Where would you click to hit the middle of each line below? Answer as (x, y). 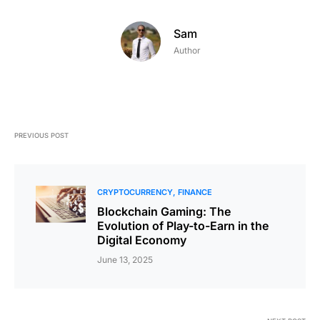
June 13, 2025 (125, 259)
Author (187, 51)
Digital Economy (142, 240)
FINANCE (195, 192)
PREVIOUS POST (41, 135)
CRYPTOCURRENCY (135, 192)
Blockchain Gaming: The (164, 211)
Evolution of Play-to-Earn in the (183, 225)
